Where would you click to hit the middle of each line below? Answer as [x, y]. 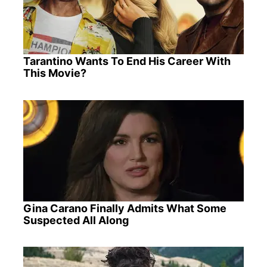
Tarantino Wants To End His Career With [127, 61]
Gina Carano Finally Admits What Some [125, 208]
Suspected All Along [76, 220]
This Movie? [55, 73]
